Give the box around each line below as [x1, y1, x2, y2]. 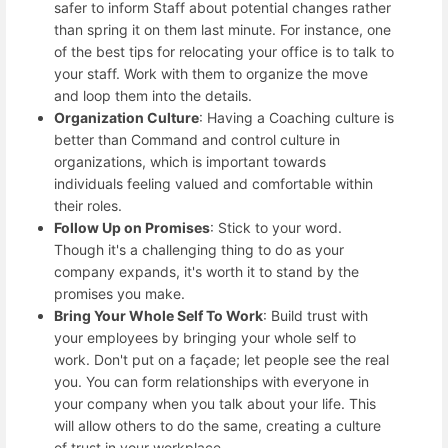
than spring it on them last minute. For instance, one [54, 20, 391, 38]
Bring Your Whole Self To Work [54, 306, 263, 324]
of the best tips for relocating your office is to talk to [54, 42, 394, 60]
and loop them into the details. [54, 86, 252, 104]
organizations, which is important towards [54, 152, 326, 170]
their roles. [54, 196, 122, 214]
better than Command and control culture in [54, 130, 340, 148]
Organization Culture [54, 108, 199, 126]
